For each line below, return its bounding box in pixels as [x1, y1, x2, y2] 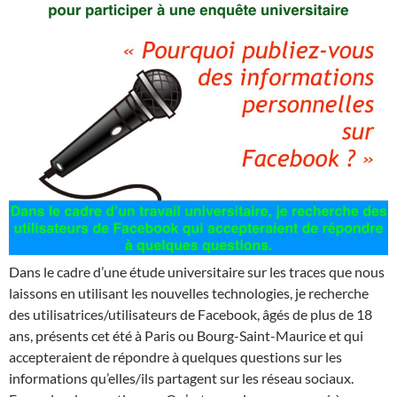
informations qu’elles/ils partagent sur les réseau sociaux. [9, 370, 354, 386]
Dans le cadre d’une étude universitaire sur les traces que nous [9, 263, 385, 280]
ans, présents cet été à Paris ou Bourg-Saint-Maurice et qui [9, 327, 363, 344]
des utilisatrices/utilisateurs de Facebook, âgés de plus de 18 [9, 306, 372, 323]
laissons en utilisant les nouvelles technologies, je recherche [9, 284, 369, 301]
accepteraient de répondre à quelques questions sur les [9, 348, 342, 365]
